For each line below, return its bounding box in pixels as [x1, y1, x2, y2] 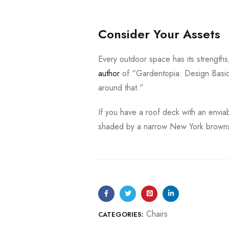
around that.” [98, 82, 146, 94]
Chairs [146, 208, 168, 220]
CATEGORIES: [98, 210, 144, 220]
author [98, 67, 120, 80]
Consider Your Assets [98, 25, 220, 43]
